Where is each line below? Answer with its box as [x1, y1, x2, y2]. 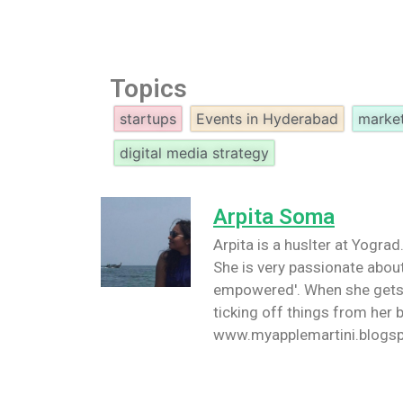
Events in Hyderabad [196, 110, 338, 129]
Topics [110, 74, 187, 104]
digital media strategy [120, 144, 269, 163]
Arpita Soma [213, 204, 335, 230]
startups [120, 110, 176, 129]
